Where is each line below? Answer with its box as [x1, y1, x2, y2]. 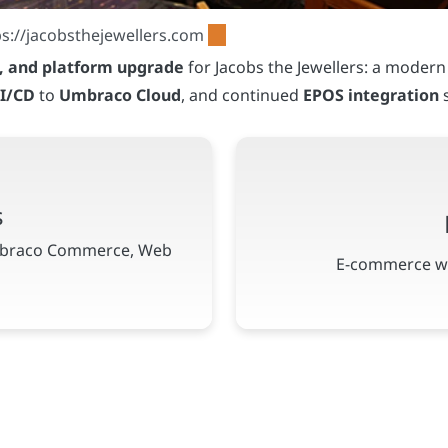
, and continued [181, 83, 304, 106]
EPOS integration [303, 83, 440, 106]
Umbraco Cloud [59, 83, 182, 106]
